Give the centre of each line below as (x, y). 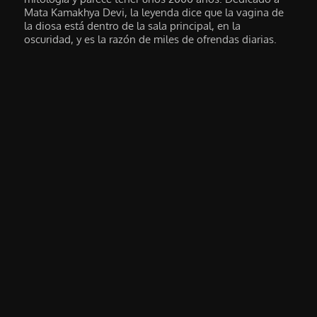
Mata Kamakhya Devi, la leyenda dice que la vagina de (154, 12)
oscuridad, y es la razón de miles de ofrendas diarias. (151, 39)
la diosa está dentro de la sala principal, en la (133, 25)
